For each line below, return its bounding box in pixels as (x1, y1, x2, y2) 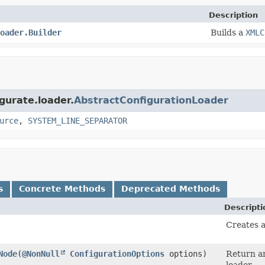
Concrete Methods (19, 183, 105, 193)
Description (209, 10, 258, 20)
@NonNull (22, 248, 60, 258)
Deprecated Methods (121, 183, 220, 193)
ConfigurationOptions (70, 248, 164, 258)
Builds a (211, 27, 245, 37)
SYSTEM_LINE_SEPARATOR (28, 115, 127, 125)
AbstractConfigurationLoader (74, 94, 228, 106)
